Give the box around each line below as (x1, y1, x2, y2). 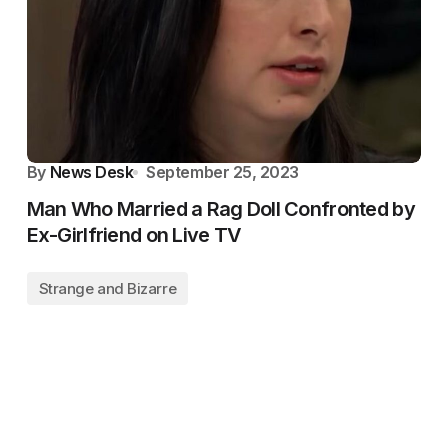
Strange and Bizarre (38, 279, 177, 298)
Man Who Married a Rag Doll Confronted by (26, 197, 415, 221)
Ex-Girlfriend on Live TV (26, 223, 242, 247)
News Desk (49, 162, 134, 182)
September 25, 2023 (146, 162, 299, 182)
